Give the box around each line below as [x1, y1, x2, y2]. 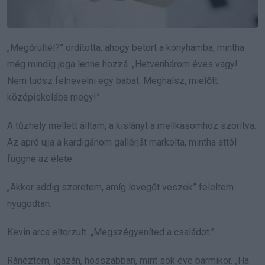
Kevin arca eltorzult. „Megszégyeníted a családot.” [7, 226, 214, 238]
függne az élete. [7, 153, 74, 164]
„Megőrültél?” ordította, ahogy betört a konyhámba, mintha [7, 41, 244, 53]
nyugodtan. [7, 198, 51, 209]
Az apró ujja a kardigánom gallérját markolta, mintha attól [7, 136, 237, 148]
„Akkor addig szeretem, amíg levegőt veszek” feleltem [7, 181, 234, 193]
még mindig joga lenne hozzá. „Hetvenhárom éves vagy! [7, 58, 238, 70]
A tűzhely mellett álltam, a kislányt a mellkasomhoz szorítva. [7, 119, 256, 131]
